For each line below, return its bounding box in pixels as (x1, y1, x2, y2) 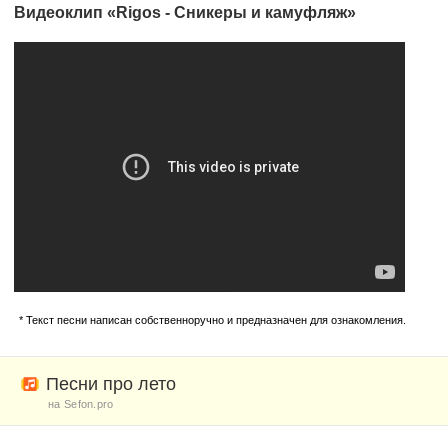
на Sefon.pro (48, 398, 114, 410)
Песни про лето (46, 374, 176, 394)
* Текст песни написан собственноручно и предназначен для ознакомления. (19, 314, 406, 326)
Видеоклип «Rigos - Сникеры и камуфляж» (14, 4, 356, 21)
